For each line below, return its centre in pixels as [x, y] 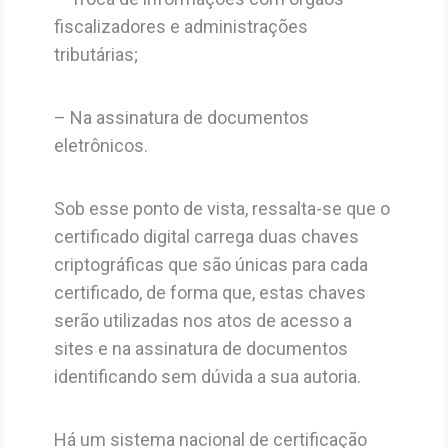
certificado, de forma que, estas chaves [209, 292]
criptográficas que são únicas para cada [210, 264]
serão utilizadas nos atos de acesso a [202, 320]
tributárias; [95, 54]
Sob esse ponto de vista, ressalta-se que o [221, 208]
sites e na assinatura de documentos [200, 348]
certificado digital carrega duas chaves [206, 236]
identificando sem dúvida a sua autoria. [207, 376]
